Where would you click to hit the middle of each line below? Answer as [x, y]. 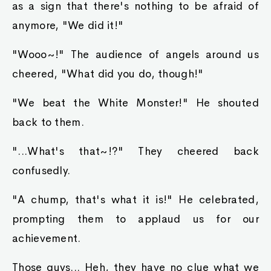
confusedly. [41, 171]
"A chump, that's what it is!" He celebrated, [135, 200]
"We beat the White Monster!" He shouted [135, 103]
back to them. [48, 122]
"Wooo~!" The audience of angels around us [135, 54]
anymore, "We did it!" [68, 25]
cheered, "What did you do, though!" [108, 74]
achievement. [47, 238]
